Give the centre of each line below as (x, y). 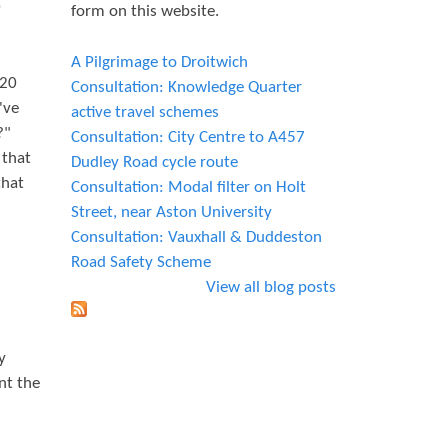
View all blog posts (271, 287)
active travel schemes (145, 112)
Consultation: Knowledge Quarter (186, 87)
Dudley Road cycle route (154, 162)
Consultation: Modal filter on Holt (188, 187)
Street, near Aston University (171, 212)
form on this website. (145, 12)
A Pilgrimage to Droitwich (159, 62)
